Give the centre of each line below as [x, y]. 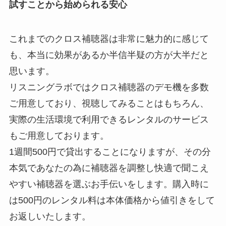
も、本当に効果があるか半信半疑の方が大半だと [109, 55]
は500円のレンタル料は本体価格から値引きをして [112, 200]
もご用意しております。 [59, 135]
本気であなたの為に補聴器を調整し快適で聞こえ [109, 168]
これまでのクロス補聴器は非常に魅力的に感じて [109, 39]
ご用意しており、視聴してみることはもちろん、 [109, 103]
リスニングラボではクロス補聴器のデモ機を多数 [109, 87]
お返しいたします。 [50, 216]
